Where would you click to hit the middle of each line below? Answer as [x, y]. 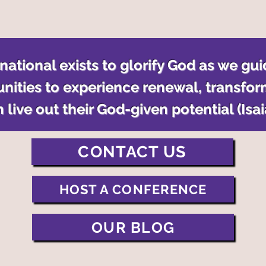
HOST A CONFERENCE [133, 189]
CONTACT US [132, 152]
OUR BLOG [133, 227]
